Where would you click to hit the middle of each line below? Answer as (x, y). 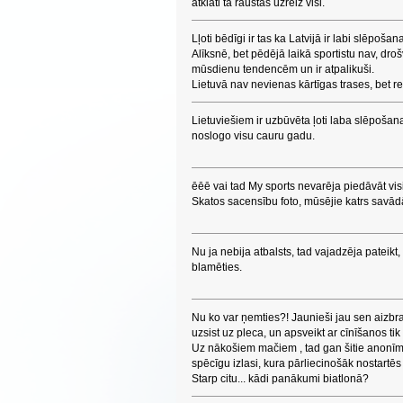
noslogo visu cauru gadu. (253, 136)
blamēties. (217, 267)
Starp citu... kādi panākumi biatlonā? (280, 379)
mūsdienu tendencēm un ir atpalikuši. (283, 69)
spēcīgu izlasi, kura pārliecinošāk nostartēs (296, 363)
